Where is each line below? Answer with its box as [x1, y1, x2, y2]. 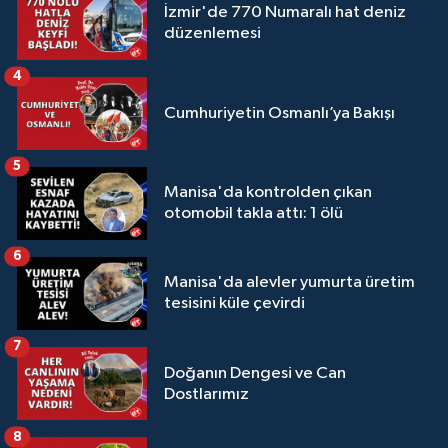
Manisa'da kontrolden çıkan [164, 184, 372, 202]
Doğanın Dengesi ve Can [164, 364, 346, 382]
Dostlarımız [164, 385, 249, 403]
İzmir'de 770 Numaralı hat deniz [164, 4, 406, 22]
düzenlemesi [164, 25, 261, 43]
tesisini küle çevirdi [164, 295, 305, 313]
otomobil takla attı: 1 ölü [164, 205, 343, 223]
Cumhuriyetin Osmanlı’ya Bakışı [164, 104, 395, 122]
